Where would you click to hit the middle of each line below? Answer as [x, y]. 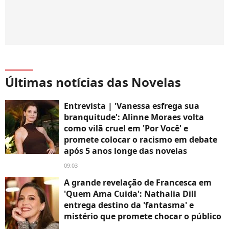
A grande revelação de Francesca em [138, 183]
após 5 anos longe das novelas [125, 151]
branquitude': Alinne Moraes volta [134, 117]
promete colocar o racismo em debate [141, 140]
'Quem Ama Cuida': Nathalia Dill [130, 194]
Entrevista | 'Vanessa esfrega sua [132, 106]
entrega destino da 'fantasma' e [129, 205]
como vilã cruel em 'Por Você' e [126, 129]
